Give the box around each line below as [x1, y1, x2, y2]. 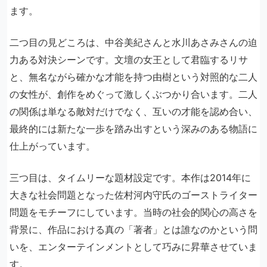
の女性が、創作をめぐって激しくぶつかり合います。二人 [10, 88, 257, 100]
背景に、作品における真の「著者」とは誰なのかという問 [10, 223, 257, 235]
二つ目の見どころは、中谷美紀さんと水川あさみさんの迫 [10, 36, 257, 48]
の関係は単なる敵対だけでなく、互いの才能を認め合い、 [10, 105, 257, 117]
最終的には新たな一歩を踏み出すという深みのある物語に [10, 123, 257, 135]
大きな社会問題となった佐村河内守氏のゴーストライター [10, 189, 257, 201]
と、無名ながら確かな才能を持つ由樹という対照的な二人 [10, 71, 257, 83]
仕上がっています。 [10, 140, 95, 152]
